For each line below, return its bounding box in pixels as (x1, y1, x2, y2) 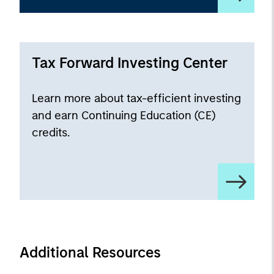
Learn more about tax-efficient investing (32, 91, 241, 105)
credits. (32, 125, 70, 139)
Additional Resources (20, 243, 161, 261)
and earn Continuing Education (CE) (32, 108, 215, 122)
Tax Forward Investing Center (32, 54, 228, 72)
